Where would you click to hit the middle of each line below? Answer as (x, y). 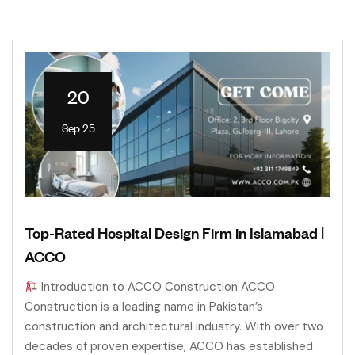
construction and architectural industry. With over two (174, 327)
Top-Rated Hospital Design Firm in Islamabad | (174, 233)
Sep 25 (78, 127)
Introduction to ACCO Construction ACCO (157, 287)
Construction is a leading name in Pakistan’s (144, 307)
